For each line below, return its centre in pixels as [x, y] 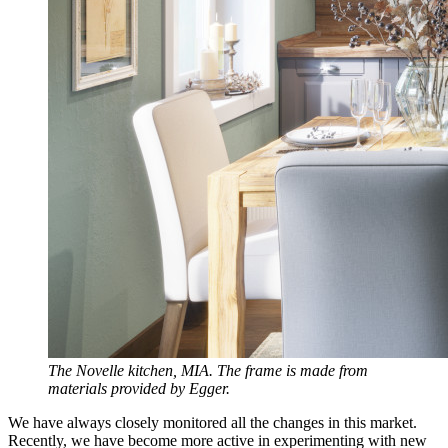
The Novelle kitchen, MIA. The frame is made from [208, 370]
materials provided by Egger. [139, 388]
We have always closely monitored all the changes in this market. [212, 422]
